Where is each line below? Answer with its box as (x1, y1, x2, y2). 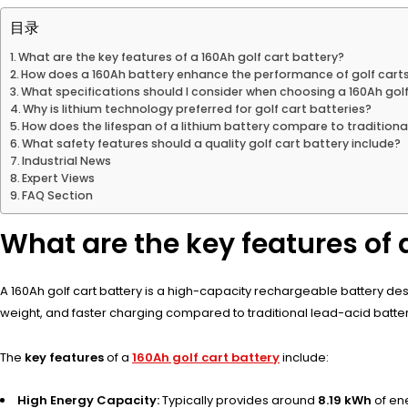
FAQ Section (22, 187, 94, 203)
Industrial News (22, 152, 112, 168)
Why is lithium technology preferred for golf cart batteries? (23, 100, 372, 117)
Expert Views (22, 169, 96, 186)
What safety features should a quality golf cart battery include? (22, 135, 402, 151)
